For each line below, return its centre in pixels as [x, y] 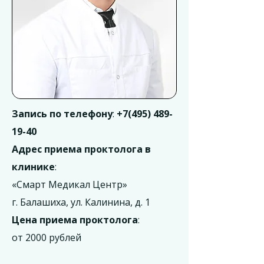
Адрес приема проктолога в [81, 149]
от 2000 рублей [47, 237]
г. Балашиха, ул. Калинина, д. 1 [81, 202]
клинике [33, 167]
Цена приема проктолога [75, 220]
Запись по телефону [62, 114]
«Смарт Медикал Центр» [70, 184]
